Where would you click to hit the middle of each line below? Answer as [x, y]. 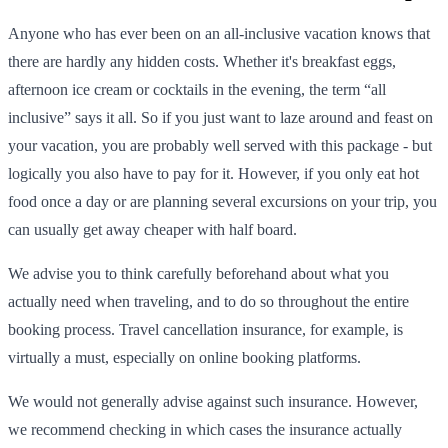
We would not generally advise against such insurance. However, [213, 401]
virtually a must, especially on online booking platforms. [184, 357]
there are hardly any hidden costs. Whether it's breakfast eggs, [202, 61]
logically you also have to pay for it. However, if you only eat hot [213, 173]
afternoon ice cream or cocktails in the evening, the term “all [197, 89]
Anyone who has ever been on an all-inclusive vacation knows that [219, 33]
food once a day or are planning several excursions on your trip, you [222, 201]
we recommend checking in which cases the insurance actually [205, 429]
